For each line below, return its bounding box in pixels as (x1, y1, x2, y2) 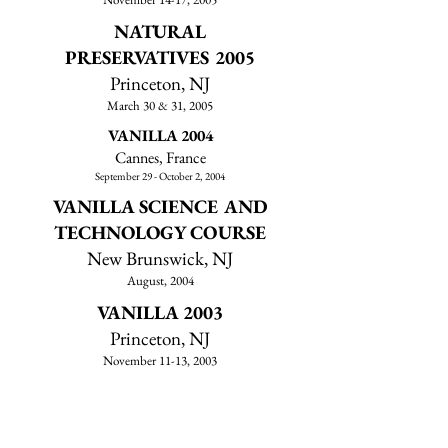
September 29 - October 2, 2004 (95, 169, 225, 183)
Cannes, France (114, 147, 206, 168)
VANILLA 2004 (107, 125, 213, 146)
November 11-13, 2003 (103, 352, 217, 369)
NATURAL (114, 19, 206, 44)
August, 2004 (126, 272, 194, 289)
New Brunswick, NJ (87, 246, 233, 271)
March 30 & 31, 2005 (107, 97, 213, 114)
